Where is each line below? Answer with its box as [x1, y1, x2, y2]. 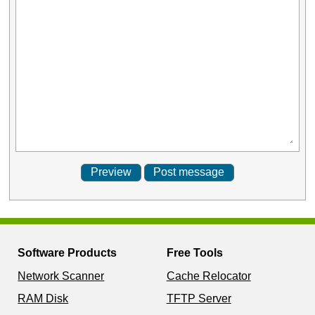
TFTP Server [166, 292, 231, 305]
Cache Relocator [166, 269, 251, 282]
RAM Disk [18, 292, 69, 305]
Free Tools [166, 247, 223, 259]
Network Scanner [18, 269, 105, 282]
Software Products [18, 247, 117, 259]
